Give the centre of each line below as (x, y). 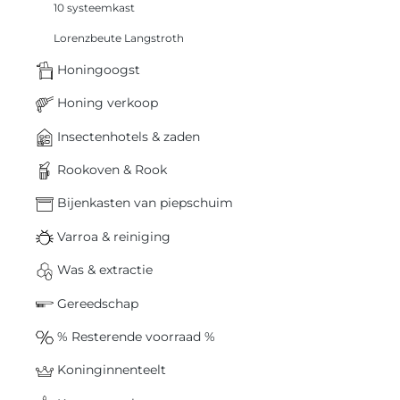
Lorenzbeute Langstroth (119, 37)
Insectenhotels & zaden (127, 136)
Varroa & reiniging (112, 236)
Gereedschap (96, 303)
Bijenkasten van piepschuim (143, 203)
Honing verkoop (106, 103)
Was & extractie (103, 270)
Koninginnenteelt (110, 370)
